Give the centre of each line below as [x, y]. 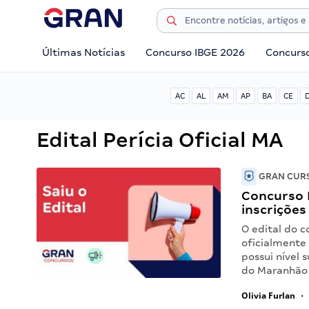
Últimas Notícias [83, 52]
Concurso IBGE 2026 [196, 52]
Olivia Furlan [269, 296]
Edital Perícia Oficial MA [160, 140]
